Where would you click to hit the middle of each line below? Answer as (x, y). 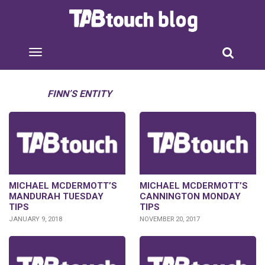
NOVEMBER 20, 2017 (170, 219)
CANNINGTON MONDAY (190, 197)
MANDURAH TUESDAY (56, 197)
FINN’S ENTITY (80, 94)
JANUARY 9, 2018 (35, 219)
